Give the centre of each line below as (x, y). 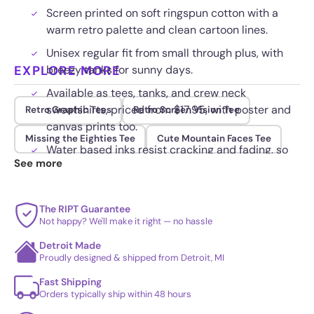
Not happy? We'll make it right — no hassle (126, 221)
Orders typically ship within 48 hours (115, 294)
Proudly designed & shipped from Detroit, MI (132, 257)
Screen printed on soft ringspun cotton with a (162, 13)
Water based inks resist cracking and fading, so (167, 149)
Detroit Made (70, 245)
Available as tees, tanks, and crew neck (146, 93)
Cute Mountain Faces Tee (214, 139)
